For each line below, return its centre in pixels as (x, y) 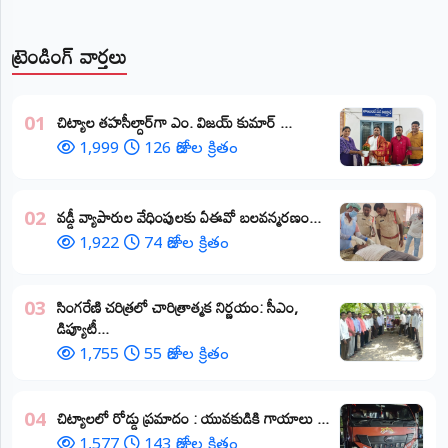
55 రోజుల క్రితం (186, 355)
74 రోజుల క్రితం (186, 244)
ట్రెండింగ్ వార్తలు (69, 55)
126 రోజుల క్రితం (191, 149)
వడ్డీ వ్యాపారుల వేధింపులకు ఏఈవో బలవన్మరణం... (189, 216)
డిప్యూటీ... (83, 327)
